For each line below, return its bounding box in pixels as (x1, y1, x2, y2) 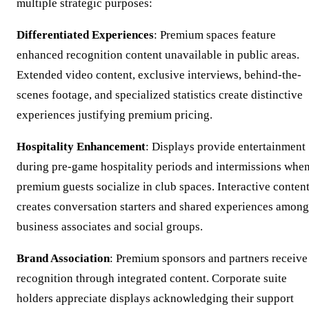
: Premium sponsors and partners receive (110, 252, 308, 266)
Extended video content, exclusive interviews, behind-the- (17, 68, 301, 82)
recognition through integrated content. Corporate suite (17, 272, 287, 286)
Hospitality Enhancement (17, 140, 146, 154)
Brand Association (17, 252, 110, 266)
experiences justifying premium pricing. (17, 108, 212, 122)
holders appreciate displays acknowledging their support (17, 292, 294, 306)
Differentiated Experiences (17, 28, 154, 42)
